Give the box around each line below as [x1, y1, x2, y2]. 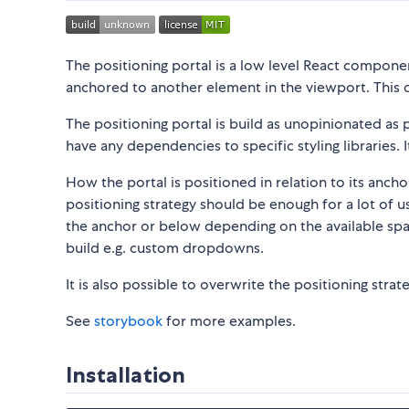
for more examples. [163, 311, 296, 331]
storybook [94, 311, 163, 331]
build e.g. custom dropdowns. [66, 238, 264, 258]
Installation [66, 362, 185, 389]
